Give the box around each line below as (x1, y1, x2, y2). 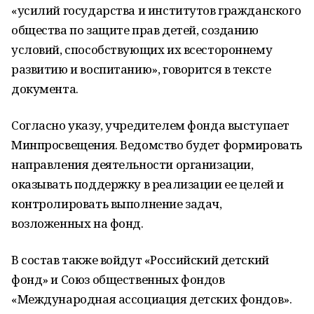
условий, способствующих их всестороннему (11, 41, 273, 57)
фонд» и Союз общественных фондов (11, 271, 225, 287)
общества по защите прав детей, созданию (11, 22, 259, 38)
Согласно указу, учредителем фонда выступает (11, 117, 289, 133)
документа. (11, 81, 78, 97)
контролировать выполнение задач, (11, 196, 222, 212)
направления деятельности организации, (11, 156, 254, 172)
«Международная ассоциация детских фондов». (11, 291, 292, 307)
